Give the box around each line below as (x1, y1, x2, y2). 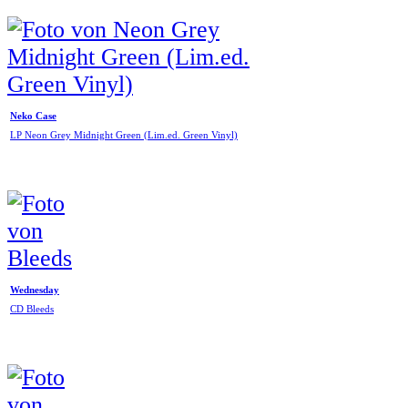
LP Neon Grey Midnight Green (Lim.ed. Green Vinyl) (10, 130, 238, 141)
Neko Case (10, 110, 56, 121)
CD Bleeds (10, 304, 54, 315)
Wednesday (10, 284, 59, 295)
